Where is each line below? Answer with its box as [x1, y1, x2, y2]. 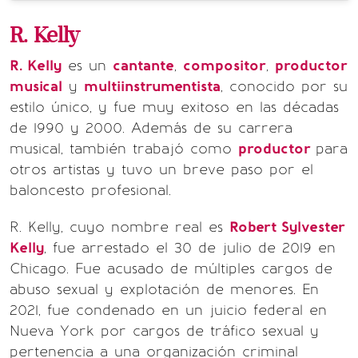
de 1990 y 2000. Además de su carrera [10, 118, 292, 137]
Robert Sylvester [229, 217, 345, 236]
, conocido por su [221, 77, 348, 95]
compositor [183, 56, 266, 74]
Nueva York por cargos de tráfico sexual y [10, 321, 319, 340]
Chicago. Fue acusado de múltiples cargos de [10, 259, 332, 277]
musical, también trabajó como [10, 139, 238, 157]
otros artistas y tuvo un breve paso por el [10, 160, 313, 178]
